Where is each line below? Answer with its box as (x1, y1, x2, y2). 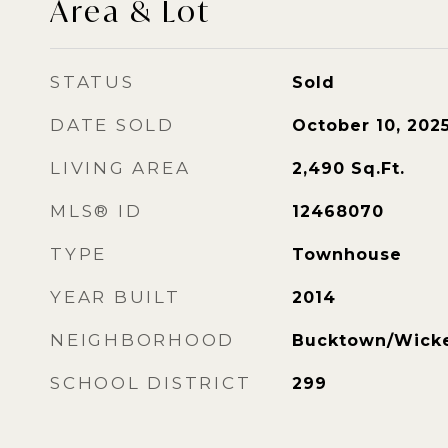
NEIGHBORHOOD (50, 330, 235, 350)
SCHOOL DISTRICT (50, 373, 252, 393)
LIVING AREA (50, 158, 191, 178)
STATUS (50, 72, 135, 92)
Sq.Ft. (350, 159, 405, 178)
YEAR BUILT (50, 287, 181, 307)
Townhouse (291, 245, 402, 264)
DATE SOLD (50, 115, 175, 135)
